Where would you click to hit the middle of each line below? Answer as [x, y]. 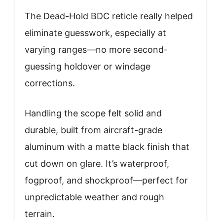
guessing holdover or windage [88, 66]
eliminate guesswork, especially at [95, 33]
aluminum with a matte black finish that [107, 147]
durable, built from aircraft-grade [93, 130]
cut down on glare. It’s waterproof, [97, 163]
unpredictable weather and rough [94, 197]
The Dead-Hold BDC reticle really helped [109, 16]
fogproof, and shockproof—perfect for [106, 180]
